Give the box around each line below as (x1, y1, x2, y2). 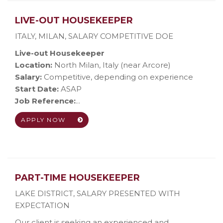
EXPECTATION (15, 201, 70, 210)
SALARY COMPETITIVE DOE (68, 31, 173, 41)
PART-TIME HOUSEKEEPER (15, 172, 140, 183)
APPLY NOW (21, 116, 68, 123)
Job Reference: (15, 96, 76, 106)
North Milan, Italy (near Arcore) (52, 60, 171, 70)
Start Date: (15, 84, 59, 94)
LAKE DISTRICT (15, 189, 73, 198)
